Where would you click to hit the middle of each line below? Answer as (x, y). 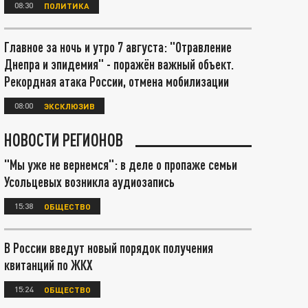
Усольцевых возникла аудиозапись (89, 181)
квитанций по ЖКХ (48, 265)
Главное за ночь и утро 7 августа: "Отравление (118, 47)
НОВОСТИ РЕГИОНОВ (64, 140)
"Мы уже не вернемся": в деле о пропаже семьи (121, 164)
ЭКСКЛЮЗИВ (69, 106)
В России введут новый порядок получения (109, 247)
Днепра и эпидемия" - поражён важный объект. (119, 64)
